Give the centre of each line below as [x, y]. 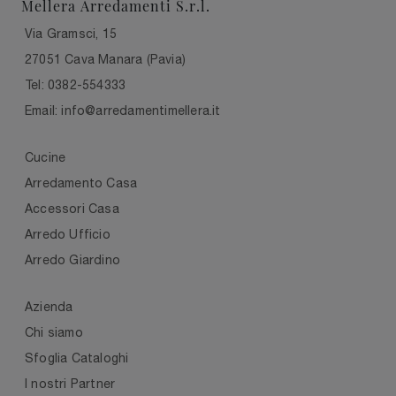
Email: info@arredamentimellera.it [123, 110]
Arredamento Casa [81, 183]
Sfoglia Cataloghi [77, 358]
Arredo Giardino [72, 259]
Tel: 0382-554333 [76, 84]
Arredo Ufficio [68, 234]
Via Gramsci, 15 [71, 33]
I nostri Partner [70, 383]
